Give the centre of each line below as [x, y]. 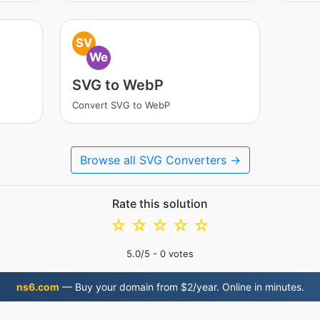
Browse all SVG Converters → [160, 160]
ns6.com [37, 287]
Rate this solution [160, 204]
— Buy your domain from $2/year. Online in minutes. [181, 287]
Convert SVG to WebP [121, 105]
